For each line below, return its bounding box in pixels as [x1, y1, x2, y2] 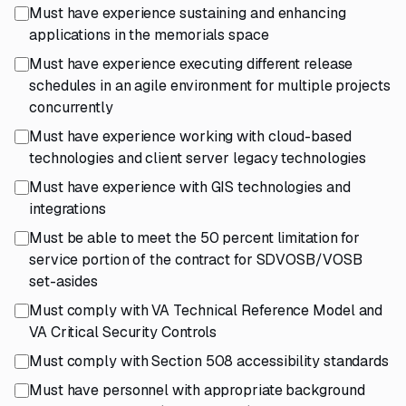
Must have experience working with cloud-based [29, 127, 352, 146]
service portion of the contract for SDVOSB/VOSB [29, 250, 362, 269]
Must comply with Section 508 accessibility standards [29, 352, 390, 371]
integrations [29, 199, 106, 218]
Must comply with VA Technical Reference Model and [29, 301, 383, 320]
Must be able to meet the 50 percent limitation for [29, 228, 361, 247]
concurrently [29, 98, 113, 117]
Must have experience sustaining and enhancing [29, 4, 346, 23]
